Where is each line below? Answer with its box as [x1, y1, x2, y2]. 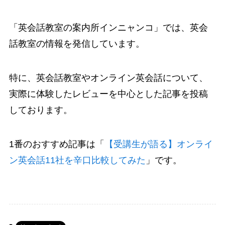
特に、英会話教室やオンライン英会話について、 [9, 72, 208, 83]
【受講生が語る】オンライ [104, 139, 213, 149]
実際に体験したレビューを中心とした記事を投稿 [9, 88, 208, 99]
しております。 [9, 104, 72, 115]
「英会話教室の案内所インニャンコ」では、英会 [9, 23, 208, 33]
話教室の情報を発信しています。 [9, 39, 145, 49]
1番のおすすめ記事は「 [9, 139, 104, 149]
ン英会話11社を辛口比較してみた [9, 155, 146, 165]
